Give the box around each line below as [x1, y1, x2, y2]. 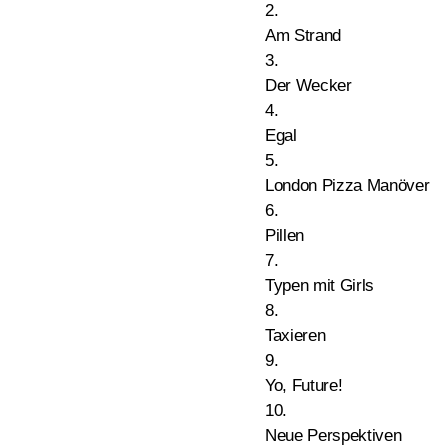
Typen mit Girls [265, 276, 374, 295]
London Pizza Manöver [265, 176, 430, 195]
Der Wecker [265, 76, 352, 95]
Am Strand [265, 26, 341, 45]
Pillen [265, 226, 304, 245]
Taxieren [265, 326, 326, 345]
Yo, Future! [265, 376, 343, 395]
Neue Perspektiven [265, 426, 402, 445]
